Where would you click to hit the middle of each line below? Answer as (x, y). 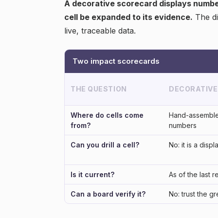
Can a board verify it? (108, 194)
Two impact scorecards (116, 61)
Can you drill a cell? (105, 145)
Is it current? (92, 174)
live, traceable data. (100, 31)
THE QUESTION (99, 89)
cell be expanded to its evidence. (128, 17)
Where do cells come (107, 115)
